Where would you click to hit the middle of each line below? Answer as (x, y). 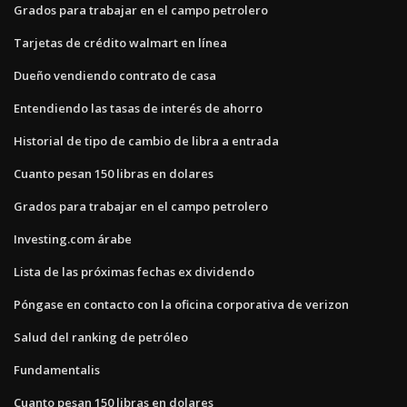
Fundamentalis (57, 369)
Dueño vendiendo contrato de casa (115, 75)
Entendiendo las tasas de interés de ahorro (138, 108)
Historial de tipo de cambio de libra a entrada (146, 140)
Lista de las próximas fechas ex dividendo (134, 271)
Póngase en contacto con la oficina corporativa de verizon (181, 304)
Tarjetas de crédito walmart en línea (120, 42)
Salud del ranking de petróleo (101, 337)
